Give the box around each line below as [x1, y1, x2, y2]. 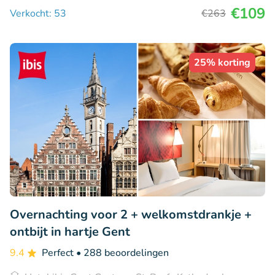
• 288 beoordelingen [76, 246, 169, 260]
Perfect [42, 246, 76, 260]
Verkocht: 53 [10, 7, 66, 21]
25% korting [194, 56, 250, 70]
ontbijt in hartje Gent [10, 223, 130, 241]
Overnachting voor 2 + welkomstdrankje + [10, 206, 252, 223]
